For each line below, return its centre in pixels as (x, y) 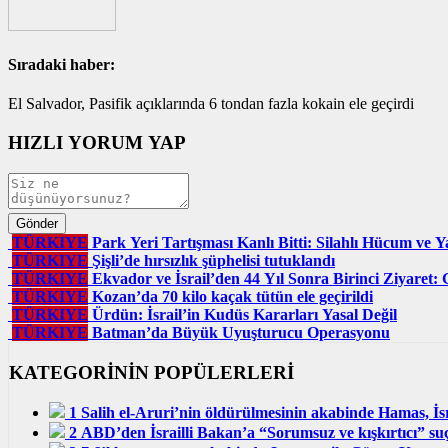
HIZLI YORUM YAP (97, 143)
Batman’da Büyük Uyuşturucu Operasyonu (241, 332)
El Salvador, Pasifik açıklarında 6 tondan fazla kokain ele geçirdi (211, 104)
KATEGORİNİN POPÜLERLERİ (151, 372)
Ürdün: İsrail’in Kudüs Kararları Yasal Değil (244, 314)
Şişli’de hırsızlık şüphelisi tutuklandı (213, 260)
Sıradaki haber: (61, 65)
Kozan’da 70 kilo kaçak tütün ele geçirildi (232, 296)
